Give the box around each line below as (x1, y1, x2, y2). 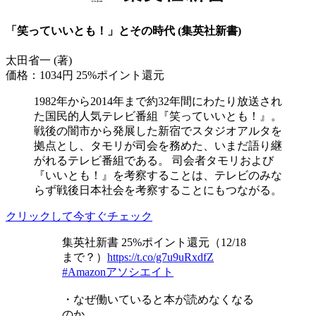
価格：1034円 (6, 69, 76, 82)
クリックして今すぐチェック (6, 210, 152, 223)
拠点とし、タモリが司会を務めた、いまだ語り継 (34, 140, 282, 152)
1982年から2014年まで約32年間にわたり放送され (34, 95, 282, 108)
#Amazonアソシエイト (62, 266, 174, 279)
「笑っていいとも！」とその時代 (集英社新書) (6, 24, 241, 37)
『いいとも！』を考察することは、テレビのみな (34, 169, 282, 182)
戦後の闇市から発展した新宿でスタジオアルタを (34, 125, 282, 138)
